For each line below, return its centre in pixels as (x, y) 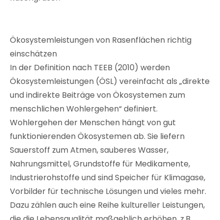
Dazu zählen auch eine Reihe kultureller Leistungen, (107, 205)
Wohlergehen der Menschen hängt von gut (93, 122)
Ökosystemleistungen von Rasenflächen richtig (101, 40)
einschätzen (33, 54)
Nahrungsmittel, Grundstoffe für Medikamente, (100, 164)
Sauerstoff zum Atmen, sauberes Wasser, (89, 150)
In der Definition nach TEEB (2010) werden (90, 67)
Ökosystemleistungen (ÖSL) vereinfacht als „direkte (110, 81)
